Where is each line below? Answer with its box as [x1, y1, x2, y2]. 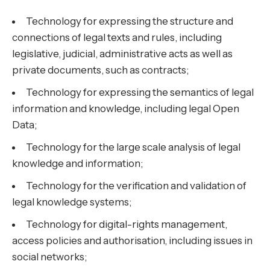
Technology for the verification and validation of [26, 180, 246, 192]
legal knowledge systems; [12, 196, 131, 209]
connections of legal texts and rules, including [12, 31, 222, 44]
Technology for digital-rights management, [26, 218, 227, 231]
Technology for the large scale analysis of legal [26, 141, 240, 154]
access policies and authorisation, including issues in [12, 234, 253, 247]
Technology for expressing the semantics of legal [26, 86, 254, 99]
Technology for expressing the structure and [26, 15, 233, 28]
